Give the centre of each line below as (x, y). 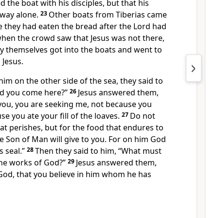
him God (150, 139)
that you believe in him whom (72, 174)
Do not (143, 116)
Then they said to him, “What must (98, 151)
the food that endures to (118, 127)
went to (148, 50)
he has (139, 174)
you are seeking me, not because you (83, 104)
